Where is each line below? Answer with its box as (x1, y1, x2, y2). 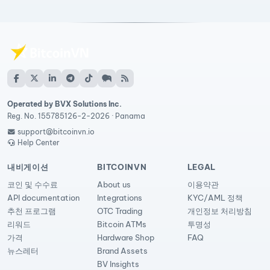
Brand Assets (97, 246, 148, 256)
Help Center (16, 138, 60, 148)
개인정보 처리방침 (187, 206, 252, 216)
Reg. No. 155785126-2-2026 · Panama (7, 111, 145, 121)
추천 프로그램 (7, 206, 56, 216)
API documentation (7, 193, 80, 203)
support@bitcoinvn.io (17, 127, 95, 137)
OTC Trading (97, 206, 143, 216)
